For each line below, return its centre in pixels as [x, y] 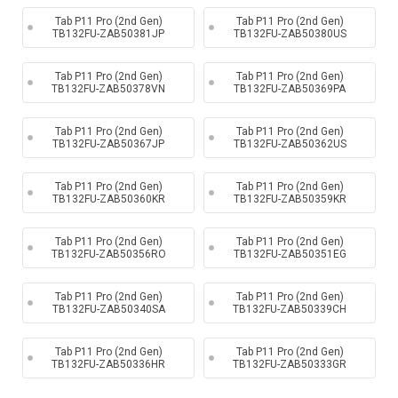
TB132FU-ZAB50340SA [108, 309]
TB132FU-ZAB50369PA [290, 89]
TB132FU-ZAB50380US [290, 34]
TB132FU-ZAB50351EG [290, 254]
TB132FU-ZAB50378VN [108, 89]
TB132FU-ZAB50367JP [108, 144]
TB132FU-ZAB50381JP [108, 34]
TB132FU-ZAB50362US [290, 144]
